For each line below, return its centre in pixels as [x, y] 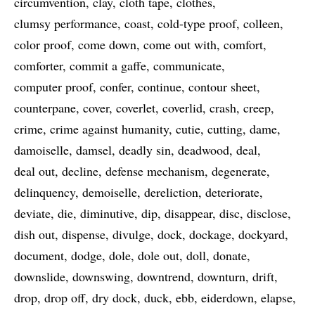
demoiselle [110, 192]
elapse [277, 297]
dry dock [115, 297]
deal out [34, 171]
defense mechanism [155, 171]
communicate [187, 65]
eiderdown [227, 297]
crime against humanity [109, 129]
